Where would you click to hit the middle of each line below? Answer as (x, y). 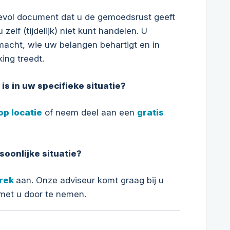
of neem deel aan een (89, 112)
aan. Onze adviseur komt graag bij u (90, 180)
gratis (150, 112)
